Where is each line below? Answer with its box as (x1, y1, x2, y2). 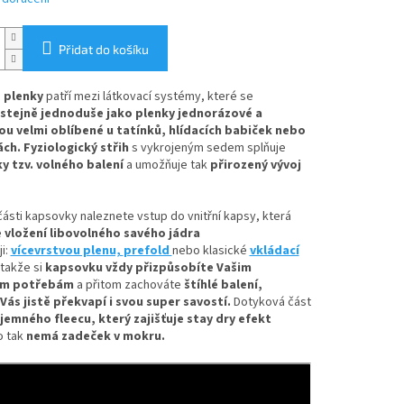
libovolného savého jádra (49, 225, 200, 243)
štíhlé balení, (180, 276, 262, 295)
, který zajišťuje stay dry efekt (90, 310, 271, 329)
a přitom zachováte (76, 276, 181, 295)
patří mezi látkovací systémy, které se (45, 87, 253, 106)
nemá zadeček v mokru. (25, 327, 165, 346)
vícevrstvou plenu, (10, 242, 124, 261)
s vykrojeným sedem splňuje (128, 139, 286, 158)
